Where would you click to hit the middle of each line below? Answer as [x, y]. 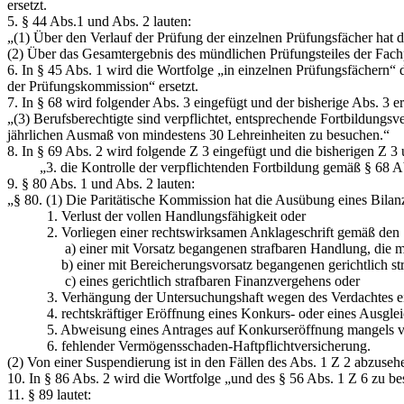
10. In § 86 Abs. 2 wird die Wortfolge [116, 378]
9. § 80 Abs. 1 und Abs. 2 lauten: [101, 183]
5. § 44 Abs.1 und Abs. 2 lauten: [99, 21]
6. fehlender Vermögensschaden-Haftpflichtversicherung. [189, 345]
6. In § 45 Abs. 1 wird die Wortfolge [112, 69]
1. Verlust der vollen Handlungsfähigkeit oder [156, 216]
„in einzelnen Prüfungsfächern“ [307, 69]
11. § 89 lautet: [49, 394]
